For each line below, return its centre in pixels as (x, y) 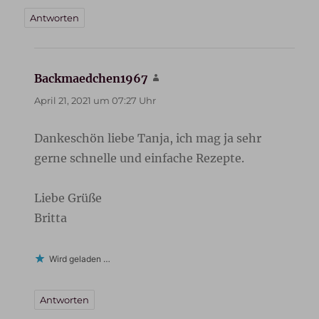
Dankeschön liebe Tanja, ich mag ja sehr (148, 138)
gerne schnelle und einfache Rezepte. (140, 158)
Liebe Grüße (68, 198)
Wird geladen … (80, 259)
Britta (51, 218)
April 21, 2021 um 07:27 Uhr (95, 101)
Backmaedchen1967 (91, 79)
